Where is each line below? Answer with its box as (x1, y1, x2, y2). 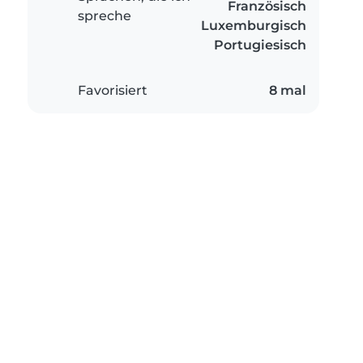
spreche (78, 8, 131, 24)
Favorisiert (78, 83, 147, 99)
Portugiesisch (214, 37, 306, 53)
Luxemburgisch (201, 18, 306, 34)
